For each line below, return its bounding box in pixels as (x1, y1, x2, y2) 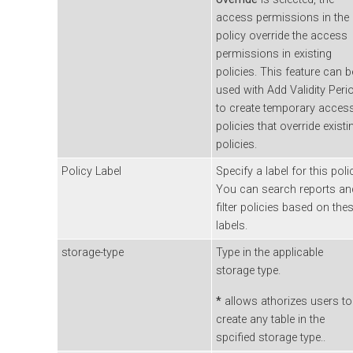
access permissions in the (216, 11, 349, 25)
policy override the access (216, 29, 347, 43)
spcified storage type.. (216, 331, 325, 345)
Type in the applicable (216, 246, 323, 260)
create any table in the (216, 313, 325, 327)
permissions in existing (216, 47, 332, 61)
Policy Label (61, 165, 121, 179)
